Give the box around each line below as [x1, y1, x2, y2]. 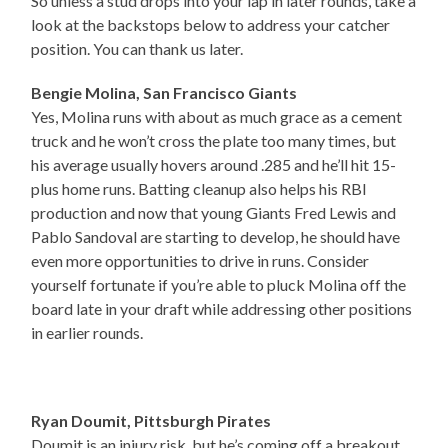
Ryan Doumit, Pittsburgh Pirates [31, 410, 272, 430]
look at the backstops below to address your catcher [31, 14, 391, 34]
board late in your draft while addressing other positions [31, 298, 413, 318]
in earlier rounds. [31, 322, 144, 342]
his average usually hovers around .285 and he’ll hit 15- [31, 154, 397, 174]
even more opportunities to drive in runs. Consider [31, 250, 370, 270]
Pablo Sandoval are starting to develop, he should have [31, 226, 401, 246]
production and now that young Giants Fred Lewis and [31, 202, 397, 222]
